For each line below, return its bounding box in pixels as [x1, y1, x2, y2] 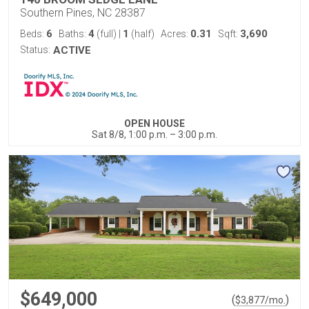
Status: [20, 44, 50, 55]
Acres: [161, 28, 190, 39]
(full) [94, 28, 119, 39]
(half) [129, 28, 154, 39]
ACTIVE [53, 44, 91, 57]
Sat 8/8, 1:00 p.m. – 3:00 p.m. [92, 129, 217, 140]
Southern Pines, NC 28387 [20, 6, 146, 19]
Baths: [59, 28, 88, 39]
